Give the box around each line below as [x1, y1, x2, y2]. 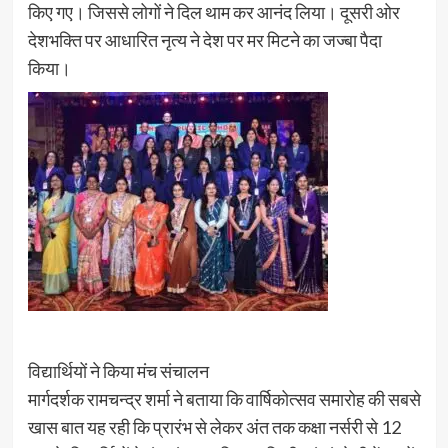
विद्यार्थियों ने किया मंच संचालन [27, 359, 209, 382]
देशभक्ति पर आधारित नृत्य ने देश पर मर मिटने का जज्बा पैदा [27, 28, 382, 51]
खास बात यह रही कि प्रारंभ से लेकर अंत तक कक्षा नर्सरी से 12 [27, 415, 401, 438]
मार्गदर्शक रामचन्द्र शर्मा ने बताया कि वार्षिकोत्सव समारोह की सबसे [27, 387, 421, 410]
